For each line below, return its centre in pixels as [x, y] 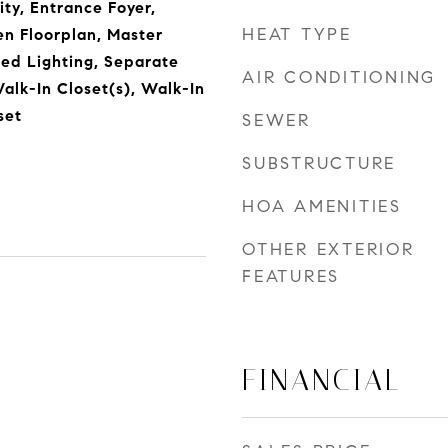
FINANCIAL [321, 380]
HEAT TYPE [297, 34]
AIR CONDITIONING [339, 77]
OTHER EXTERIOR [328, 249]
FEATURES [291, 276]
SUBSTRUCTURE [319, 163]
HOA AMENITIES [322, 206]
